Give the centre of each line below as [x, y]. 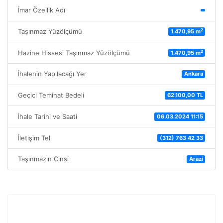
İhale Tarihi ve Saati [48, 116]
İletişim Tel [34, 138]
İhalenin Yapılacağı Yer [52, 74]
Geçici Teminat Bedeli [51, 95]
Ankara [193, 74]
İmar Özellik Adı [42, 10]
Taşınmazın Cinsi [43, 159]
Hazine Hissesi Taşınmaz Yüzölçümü [74, 53]
